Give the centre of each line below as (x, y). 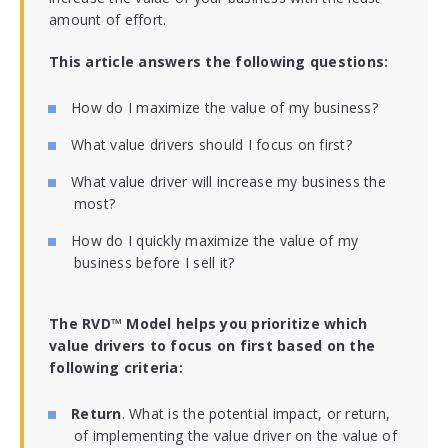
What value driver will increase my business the (228, 182)
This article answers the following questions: (219, 62)
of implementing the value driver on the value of (235, 436)
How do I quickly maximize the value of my (215, 241)
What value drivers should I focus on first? (211, 145)
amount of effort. (108, 20)
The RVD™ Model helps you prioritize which (208, 324)
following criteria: (116, 368)
